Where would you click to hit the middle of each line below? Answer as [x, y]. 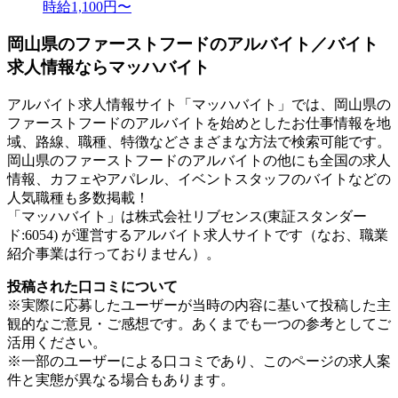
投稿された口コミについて [92, 287]
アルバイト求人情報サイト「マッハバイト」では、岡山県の [199, 105]
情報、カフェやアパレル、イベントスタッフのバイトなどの [199, 179]
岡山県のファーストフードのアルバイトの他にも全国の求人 [199, 161]
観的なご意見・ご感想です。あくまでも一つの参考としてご [199, 324]
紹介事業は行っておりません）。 [114, 254]
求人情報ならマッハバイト [108, 68]
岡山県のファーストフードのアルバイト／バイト [193, 44]
